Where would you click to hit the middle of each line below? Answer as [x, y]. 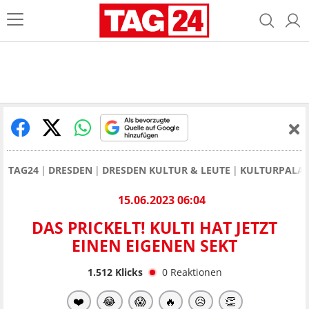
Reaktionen [196, 272]
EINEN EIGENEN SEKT [154, 246]
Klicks [127, 272]
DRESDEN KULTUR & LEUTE [166, 170]
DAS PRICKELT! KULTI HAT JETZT [154, 228]
